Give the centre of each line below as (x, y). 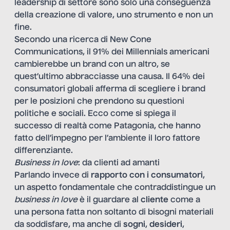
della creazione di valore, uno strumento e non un (114, 15)
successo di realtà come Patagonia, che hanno (108, 126)
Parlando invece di (53, 175)
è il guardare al (109, 200)
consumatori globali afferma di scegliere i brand (110, 89)
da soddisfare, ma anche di (69, 225)
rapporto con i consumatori (147, 175)
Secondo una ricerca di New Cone (83, 40)
